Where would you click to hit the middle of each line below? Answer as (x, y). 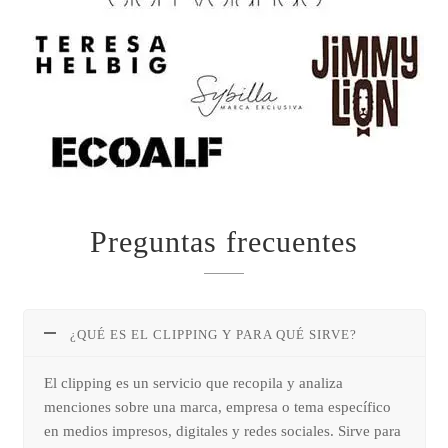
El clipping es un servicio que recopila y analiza (194, 382)
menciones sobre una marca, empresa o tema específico (218, 406)
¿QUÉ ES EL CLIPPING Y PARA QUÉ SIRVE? (214, 334)
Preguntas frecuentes (224, 241)
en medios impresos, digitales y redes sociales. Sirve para (223, 430)
